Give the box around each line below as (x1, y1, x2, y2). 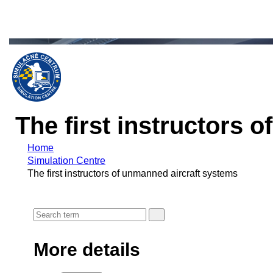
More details (34, 239, 140, 260)
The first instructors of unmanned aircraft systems (27, 168, 238, 179)
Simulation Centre (27, 155, 105, 166)
